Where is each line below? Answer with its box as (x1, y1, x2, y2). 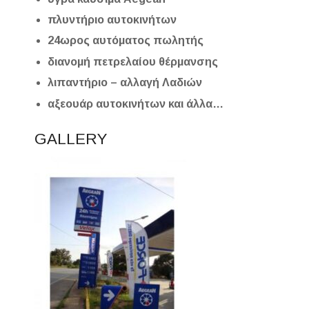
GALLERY (34, 130, 108, 148)
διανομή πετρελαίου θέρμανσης (48, 55, 219, 68)
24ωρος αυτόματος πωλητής (48, 34, 204, 47)
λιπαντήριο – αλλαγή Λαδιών (48, 77, 203, 89)
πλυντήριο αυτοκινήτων (48, 13, 177, 26)
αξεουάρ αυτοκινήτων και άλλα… (48, 97, 227, 110)
